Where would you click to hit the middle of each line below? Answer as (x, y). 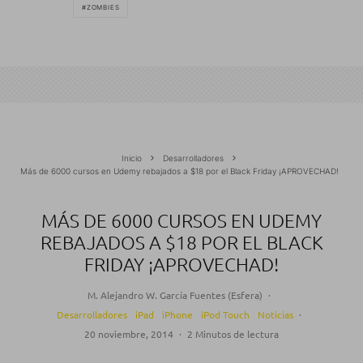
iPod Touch (225, 315)
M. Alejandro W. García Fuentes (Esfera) (175, 295)
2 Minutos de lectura (233, 334)
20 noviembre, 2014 (129, 334)
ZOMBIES (103, 8)
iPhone (177, 315)
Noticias (275, 315)
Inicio (131, 158)
